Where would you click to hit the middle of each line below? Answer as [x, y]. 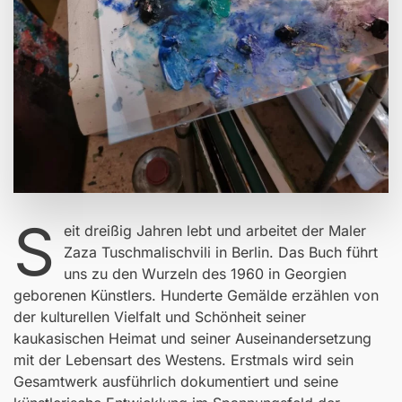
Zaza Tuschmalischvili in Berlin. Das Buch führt [221, 252]
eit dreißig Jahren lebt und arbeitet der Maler [215, 230]
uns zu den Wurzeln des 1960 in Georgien [205, 273]
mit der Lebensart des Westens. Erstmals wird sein [184, 359]
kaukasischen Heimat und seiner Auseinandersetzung [192, 338]
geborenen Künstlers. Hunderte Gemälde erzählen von [196, 295]
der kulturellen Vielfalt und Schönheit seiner [160, 316]
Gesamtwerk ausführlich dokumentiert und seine [176, 381]
